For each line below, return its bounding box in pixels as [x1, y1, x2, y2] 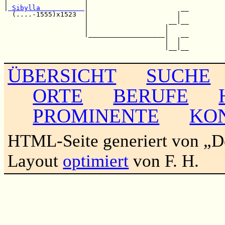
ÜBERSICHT [8, 64, 117, 86]
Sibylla [8, 4, 84, 12]
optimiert [63, 151, 129, 171]
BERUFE [113, 84, 189, 106]
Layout [8, 151, 63, 171]
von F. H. [129, 151, 199, 171]
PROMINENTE [33, 104, 160, 127]
